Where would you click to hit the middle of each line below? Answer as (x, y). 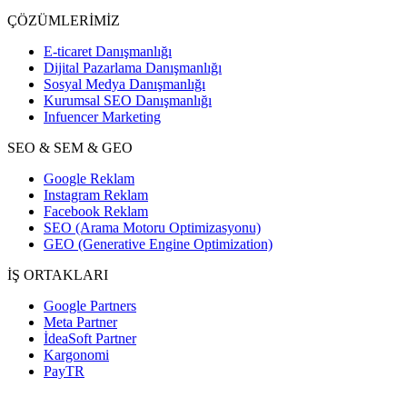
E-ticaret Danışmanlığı (108, 52)
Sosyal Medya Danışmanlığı (124, 84)
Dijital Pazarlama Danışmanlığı (133, 68)
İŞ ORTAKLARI (58, 275)
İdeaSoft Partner (90, 339)
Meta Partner (80, 323)
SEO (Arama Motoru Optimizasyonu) (152, 228)
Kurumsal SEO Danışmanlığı (128, 101)
